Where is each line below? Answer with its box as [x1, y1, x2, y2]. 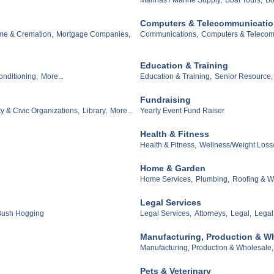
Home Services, [140, 175, 193, 184]
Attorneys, [194, 209, 228, 218]
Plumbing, [196, 175, 229, 184]
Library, [83, 106, 107, 116]
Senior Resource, [215, 72, 273, 81]
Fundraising [140, 95, 191, 105]
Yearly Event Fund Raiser [140, 106, 224, 116]
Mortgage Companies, [56, 29, 130, 39]
